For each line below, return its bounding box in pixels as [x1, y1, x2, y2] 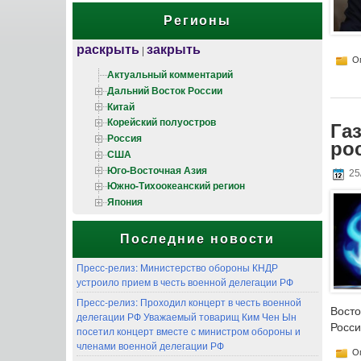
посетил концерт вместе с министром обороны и [77, 323, 301, 338]
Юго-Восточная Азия [107, 162, 207, 177]
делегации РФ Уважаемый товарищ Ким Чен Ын [77, 309, 297, 323]
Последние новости [119, 231, 276, 246]
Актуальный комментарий [107, 66, 233, 81]
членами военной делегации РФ [77, 338, 224, 352]
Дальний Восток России [107, 82, 222, 98]
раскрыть [77, 39, 139, 58]
